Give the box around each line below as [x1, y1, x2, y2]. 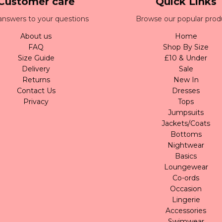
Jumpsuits [168, 108, 204, 117]
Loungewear [164, 163, 208, 172]
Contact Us [16, 86, 55, 96]
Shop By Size [163, 43, 209, 52]
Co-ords [172, 173, 200, 183]
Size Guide [17, 54, 55, 63]
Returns [22, 75, 50, 85]
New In [173, 75, 199, 85]
